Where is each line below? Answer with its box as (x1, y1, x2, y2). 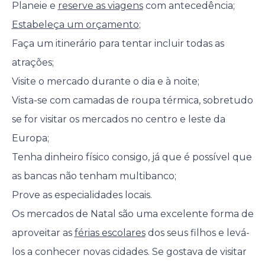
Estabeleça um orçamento (11, 19, 139, 31)
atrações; (11, 57, 54, 69)
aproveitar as (11, 227, 75, 239)
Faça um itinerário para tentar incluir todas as (11, 38, 224, 50)
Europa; (11, 132, 49, 144)
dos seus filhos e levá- (145, 227, 250, 239)
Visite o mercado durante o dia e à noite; (11, 76, 199, 88)
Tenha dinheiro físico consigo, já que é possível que (11, 151, 252, 163)
